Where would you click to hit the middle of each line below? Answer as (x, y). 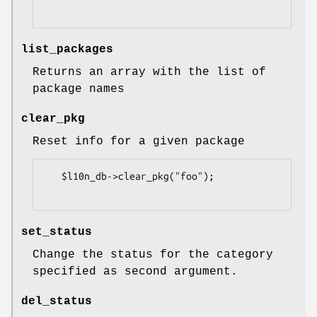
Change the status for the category (153, 255)
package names (79, 90)
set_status (57, 232)
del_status (57, 302)
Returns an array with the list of (149, 73)
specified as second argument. (135, 272)
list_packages (67, 50)
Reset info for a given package (139, 142)
